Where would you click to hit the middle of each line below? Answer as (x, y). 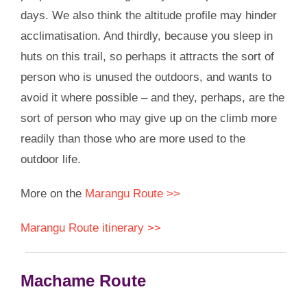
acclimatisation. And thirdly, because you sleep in (146, 36)
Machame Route (83, 280)
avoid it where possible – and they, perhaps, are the (152, 97)
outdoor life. (50, 159)
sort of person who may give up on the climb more (148, 118)
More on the (52, 193)
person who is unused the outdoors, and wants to (146, 77)
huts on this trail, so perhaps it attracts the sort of (147, 56)
